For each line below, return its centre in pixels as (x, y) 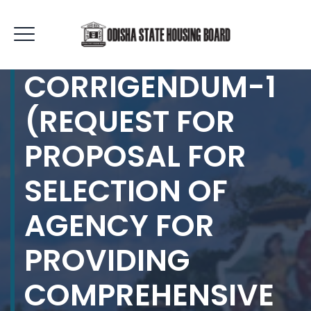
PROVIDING (107, 260)
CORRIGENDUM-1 (150, 87)
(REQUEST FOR (130, 121)
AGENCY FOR (119, 226)
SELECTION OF (126, 191)
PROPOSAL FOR (135, 156)
